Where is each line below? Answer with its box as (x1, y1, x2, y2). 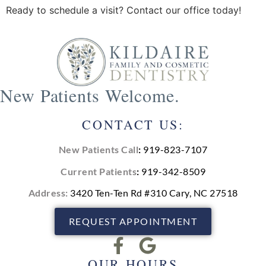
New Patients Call (58, 144, 139, 156)
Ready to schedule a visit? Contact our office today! (6, 4, 241, 17)
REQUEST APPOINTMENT (68, 216, 198, 227)
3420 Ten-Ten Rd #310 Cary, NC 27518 (70, 186, 238, 198)
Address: (28, 186, 70, 198)
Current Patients (61, 165, 137, 177)
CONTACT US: (82, 116, 184, 134)
